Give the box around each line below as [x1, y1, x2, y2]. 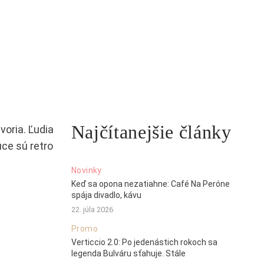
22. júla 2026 [71, 205, 113, 214]
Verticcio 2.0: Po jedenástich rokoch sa [71, 237, 217, 247]
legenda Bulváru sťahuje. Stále [71, 249, 186, 259]
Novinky [71, 166, 102, 176]
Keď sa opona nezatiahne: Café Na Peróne [71, 179, 230, 189]
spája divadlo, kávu [71, 190, 141, 200]
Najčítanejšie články [71, 121, 232, 143]
